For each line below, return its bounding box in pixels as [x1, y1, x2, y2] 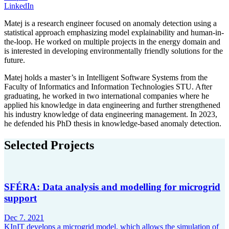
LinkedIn [4, 2, 34, 11]
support [4, 192, 37, 203]
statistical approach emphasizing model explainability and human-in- [4, 28, 224, 37]
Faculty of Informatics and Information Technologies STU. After [4, 82, 212, 91]
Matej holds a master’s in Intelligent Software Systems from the [4, 73, 208, 82]
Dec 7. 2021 [4, 213, 44, 222]
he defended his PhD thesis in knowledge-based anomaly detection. [4, 119, 221, 128]
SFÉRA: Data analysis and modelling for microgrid [4, 181, 220, 192]
